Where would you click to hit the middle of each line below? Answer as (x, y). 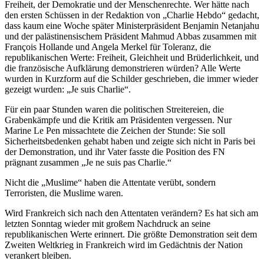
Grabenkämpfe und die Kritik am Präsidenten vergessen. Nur (118, 120)
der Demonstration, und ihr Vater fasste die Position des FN (115, 152)
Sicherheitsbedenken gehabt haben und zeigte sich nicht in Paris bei (130, 141)
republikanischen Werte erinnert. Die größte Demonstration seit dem (131, 235)
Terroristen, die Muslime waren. (64, 193)
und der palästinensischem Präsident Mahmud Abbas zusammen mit (131, 37)
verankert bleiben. (38, 256)
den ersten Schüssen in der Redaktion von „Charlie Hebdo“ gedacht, (132, 15)
